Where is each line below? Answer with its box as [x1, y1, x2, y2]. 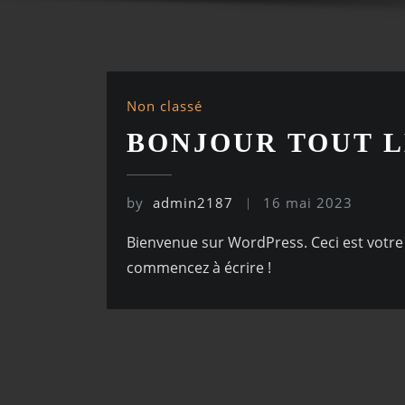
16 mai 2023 [263, 193, 353, 212]
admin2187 [153, 193, 233, 212]
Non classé [127, 97, 202, 115]
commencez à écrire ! [127, 258, 271, 278]
